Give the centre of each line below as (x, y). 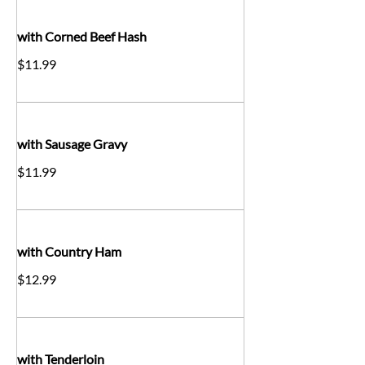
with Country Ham (69, 251)
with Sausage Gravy (72, 143)
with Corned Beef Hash (82, 36)
